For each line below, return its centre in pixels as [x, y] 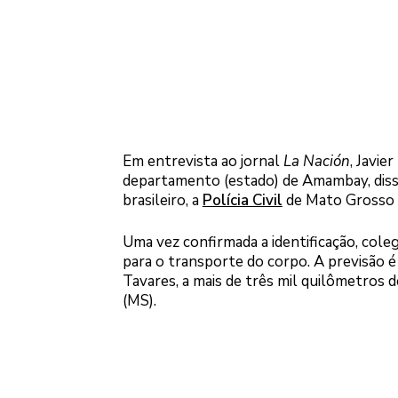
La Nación [316, 161]
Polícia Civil [242, 200]
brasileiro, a [162, 200]
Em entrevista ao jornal [203, 161]
